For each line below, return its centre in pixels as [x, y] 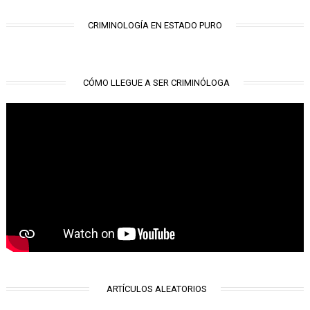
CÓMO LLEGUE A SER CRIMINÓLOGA [157, 82]
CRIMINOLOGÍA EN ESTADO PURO [155, 25]
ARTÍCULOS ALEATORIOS [156, 289]
